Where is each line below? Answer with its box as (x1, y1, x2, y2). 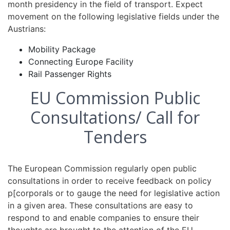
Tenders (83, 126, 147, 148)
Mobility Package (28, 44, 95, 54)
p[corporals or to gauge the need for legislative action (8, 188, 220, 198)
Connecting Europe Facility (28, 56, 133, 67)
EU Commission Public (30, 87, 200, 109)
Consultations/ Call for (30, 106, 200, 128)
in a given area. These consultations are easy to (8, 200, 193, 210)
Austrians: (8, 24, 46, 34)
